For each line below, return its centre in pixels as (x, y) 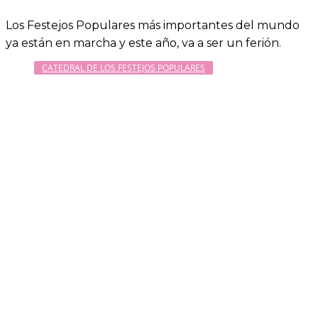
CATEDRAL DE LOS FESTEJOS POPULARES (124, 67)
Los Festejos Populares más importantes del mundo (153, 26)
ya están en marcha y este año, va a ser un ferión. (143, 43)
